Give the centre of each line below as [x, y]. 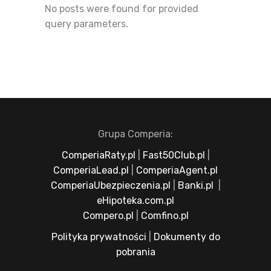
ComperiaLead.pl [91, 170]
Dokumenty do [185, 237]
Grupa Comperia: [135, 134]
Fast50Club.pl [174, 155]
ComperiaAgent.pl [177, 170]
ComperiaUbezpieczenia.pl [110, 185]
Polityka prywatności [99, 237]
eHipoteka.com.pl [135, 201]
